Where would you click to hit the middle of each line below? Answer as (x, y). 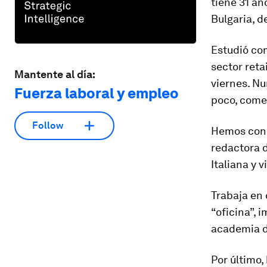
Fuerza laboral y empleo (97, 93)
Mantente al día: (55, 74)
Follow (48, 126)
